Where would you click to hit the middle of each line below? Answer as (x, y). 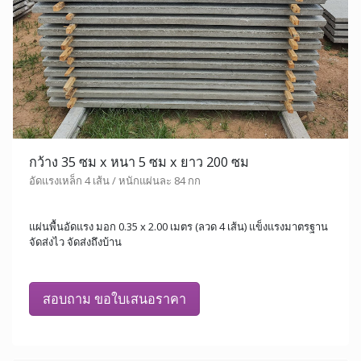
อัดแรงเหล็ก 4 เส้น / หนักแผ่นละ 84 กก (115, 181)
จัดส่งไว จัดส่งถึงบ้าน (75, 242)
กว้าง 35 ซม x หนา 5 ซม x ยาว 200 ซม (139, 162)
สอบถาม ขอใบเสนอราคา (114, 299)
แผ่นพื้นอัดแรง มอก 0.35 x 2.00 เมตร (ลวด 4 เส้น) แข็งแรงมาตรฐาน (178, 227)
